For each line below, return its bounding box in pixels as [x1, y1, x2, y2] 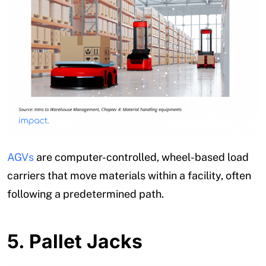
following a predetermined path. [7, 187, 164, 200]
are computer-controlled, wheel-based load [34, 150, 249, 163]
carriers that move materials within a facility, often [7, 169, 251, 182]
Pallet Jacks [29, 229, 142, 253]
